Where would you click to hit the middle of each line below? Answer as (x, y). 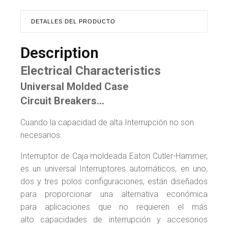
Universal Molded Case (74, 86)
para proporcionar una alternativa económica (114, 194)
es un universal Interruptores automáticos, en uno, (114, 168)
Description (60, 52)
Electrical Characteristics (91, 70)
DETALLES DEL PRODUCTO (73, 21)
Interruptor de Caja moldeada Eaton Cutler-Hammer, (114, 156)
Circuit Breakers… (62, 101)
